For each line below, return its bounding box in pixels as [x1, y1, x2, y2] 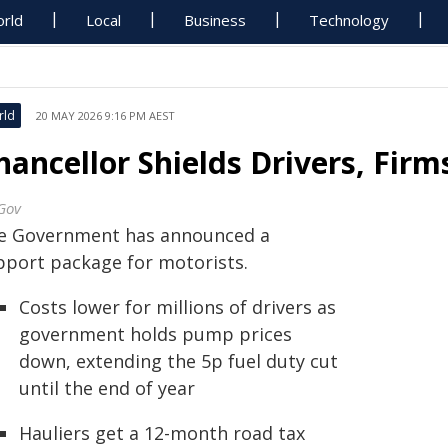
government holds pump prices [19, 322, 292, 346]
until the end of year [19, 376, 195, 400]
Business [184, 10, 247, 30]
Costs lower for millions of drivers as [19, 295, 336, 319]
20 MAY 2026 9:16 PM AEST [36, 108, 175, 123]
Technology [309, 10, 390, 30]
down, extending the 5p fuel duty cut [19, 349, 338, 373]
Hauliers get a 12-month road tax [19, 421, 305, 445]
